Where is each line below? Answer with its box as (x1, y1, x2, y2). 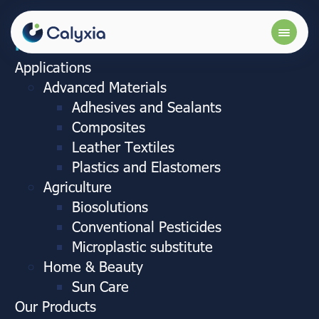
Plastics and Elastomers (72, 157, 221, 175)
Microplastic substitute (72, 236, 213, 255)
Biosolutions (72, 197, 148, 215)
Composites (72, 117, 145, 135)
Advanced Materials (43, 77, 167, 95)
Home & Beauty (43, 256, 143, 275)
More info (15, 35, 83, 53)
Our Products (15, 296, 96, 315)
